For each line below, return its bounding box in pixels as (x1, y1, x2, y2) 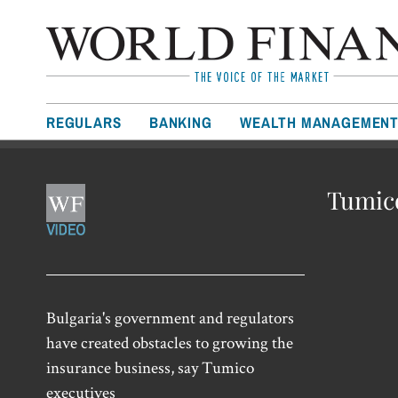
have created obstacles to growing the (46, 330, 293, 354)
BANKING (149, 113, 212, 131)
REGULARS (46, 113, 122, 131)
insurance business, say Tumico (46, 355, 254, 378)
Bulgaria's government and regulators (46, 306, 294, 329)
